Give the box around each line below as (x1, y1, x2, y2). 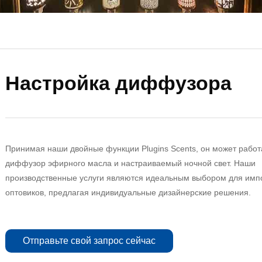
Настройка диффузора (5, 72, 232, 95)
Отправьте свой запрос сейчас (23, 236, 156, 246)
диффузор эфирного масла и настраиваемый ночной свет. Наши (5, 158, 256, 168)
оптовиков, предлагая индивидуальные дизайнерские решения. (5, 188, 251, 198)
